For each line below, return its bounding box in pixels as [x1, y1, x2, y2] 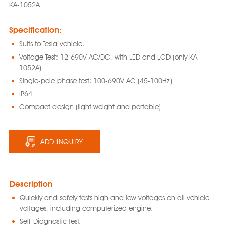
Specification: [9, 25, 62, 35]
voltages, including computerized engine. [19, 204, 153, 212]
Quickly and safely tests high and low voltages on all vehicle [19, 194, 209, 202]
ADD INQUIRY [40, 138, 83, 146]
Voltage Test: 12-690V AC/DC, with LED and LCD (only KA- [19, 53, 200, 61]
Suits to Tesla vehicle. [19, 40, 84, 48]
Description [9, 179, 52, 189]
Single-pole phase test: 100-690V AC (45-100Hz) [19, 77, 172, 85]
